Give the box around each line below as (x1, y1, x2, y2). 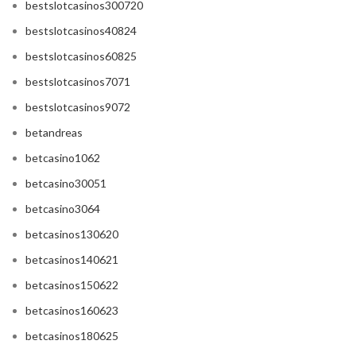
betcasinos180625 (25, 329, 118, 343)
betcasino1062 (25, 151, 100, 165)
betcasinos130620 (25, 227, 118, 242)
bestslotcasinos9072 (25, 100, 130, 114)
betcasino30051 (25, 176, 106, 191)
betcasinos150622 (25, 278, 118, 292)
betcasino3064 (25, 202, 100, 216)
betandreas (25, 126, 83, 140)
